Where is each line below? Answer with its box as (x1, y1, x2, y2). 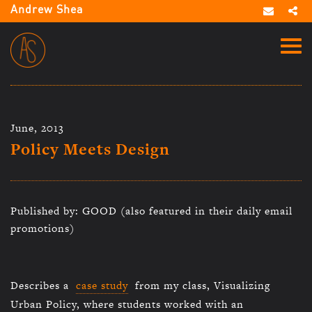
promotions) (10, 221, 75, 235)
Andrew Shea (10, 4, 83, 16)
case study (76, 278, 128, 292)
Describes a (10, 278, 72, 292)
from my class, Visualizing (132, 278, 270, 292)
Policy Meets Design (10, 138, 170, 160)
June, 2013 (10, 120, 64, 135)
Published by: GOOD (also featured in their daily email (10, 203, 292, 218)
